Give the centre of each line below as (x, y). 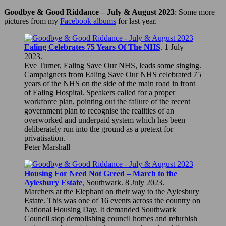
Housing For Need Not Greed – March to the (101, 173)
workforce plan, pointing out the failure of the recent (107, 101)
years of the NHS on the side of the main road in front (110, 83)
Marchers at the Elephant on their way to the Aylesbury (112, 191)
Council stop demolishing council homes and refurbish (111, 218)
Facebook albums (88, 21)
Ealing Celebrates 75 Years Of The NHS (92, 47)
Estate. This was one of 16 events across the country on (112, 200)
